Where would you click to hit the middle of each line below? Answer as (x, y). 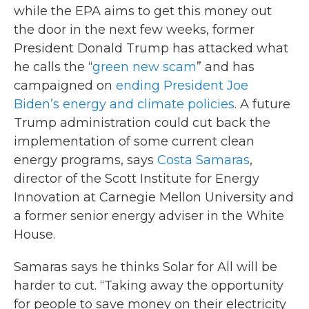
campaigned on (65, 86)
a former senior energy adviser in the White (149, 216)
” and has (226, 67)
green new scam (144, 67)
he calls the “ (53, 67)
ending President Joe (182, 86)
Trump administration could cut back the (142, 123)
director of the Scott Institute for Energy (137, 179)
